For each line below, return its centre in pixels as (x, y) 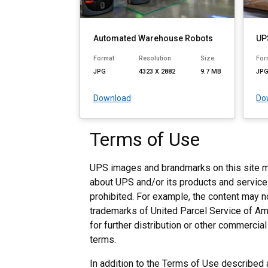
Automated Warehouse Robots (153, 38)
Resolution (155, 59)
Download (112, 98)
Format (103, 59)
